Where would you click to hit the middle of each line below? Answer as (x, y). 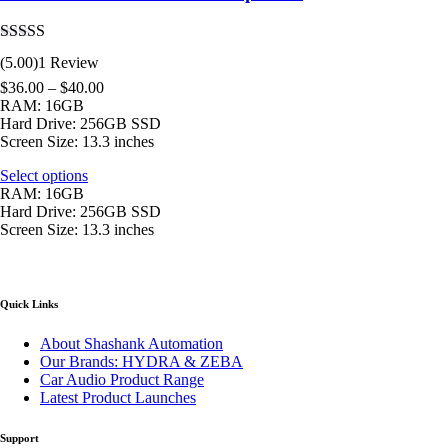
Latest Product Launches (118, 397)
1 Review (68, 62)
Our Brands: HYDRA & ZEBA (141, 361)
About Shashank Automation (131, 343)
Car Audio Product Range (122, 379)
